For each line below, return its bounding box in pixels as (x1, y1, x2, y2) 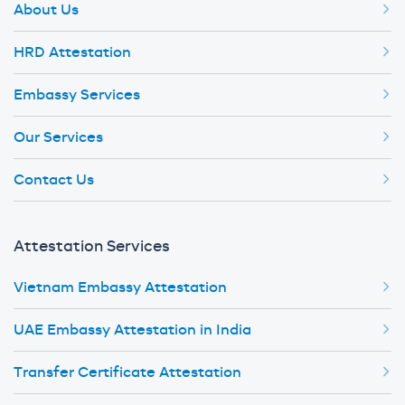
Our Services (14, 130, 103, 146)
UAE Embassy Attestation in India (14, 323, 251, 338)
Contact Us (14, 173, 94, 188)
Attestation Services (14, 239, 170, 255)
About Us (14, 3, 79, 18)
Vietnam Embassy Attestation (14, 280, 227, 296)
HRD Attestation (14, 45, 131, 61)
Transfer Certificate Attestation (14, 365, 241, 381)
